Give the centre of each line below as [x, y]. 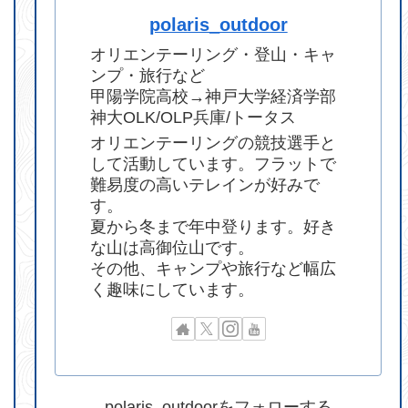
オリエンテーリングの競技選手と [214, 143]
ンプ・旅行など [148, 76]
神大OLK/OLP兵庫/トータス [194, 118]
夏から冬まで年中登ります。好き [214, 227]
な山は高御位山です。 [173, 248]
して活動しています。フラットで [214, 164]
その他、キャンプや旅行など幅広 [214, 269]
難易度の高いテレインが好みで [205, 185]
